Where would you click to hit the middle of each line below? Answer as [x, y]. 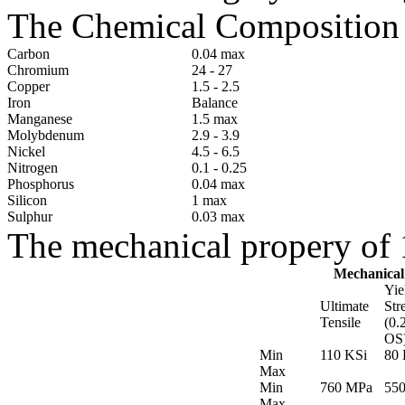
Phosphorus [41, 184]
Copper [28, 86]
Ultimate [344, 306]
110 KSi [344, 355]
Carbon [28, 54]
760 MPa [346, 387]
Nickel [26, 151]
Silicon [27, 200]
